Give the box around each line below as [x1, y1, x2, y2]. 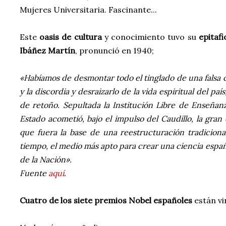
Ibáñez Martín [20, 45, 75, 55]
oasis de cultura [39, 32, 104, 42]
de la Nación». [20, 154, 72, 164]
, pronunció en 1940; [75, 45, 154, 55]
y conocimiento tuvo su [104, 32, 199, 42]
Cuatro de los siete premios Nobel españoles [20, 195, 194, 205]
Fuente [20, 168, 48, 178]
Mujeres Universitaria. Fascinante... [20, 5, 157, 15]
